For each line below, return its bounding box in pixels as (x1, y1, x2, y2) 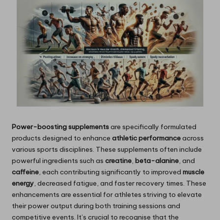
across (181, 134, 204, 143)
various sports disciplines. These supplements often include (12, 145, 202, 154)
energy (12, 179, 34, 188)
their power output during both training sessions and (12, 201, 180, 211)
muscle (183, 167, 204, 177)
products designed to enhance (12, 134, 112, 143)
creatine (105, 156, 132, 165)
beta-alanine (135, 156, 179, 165)
